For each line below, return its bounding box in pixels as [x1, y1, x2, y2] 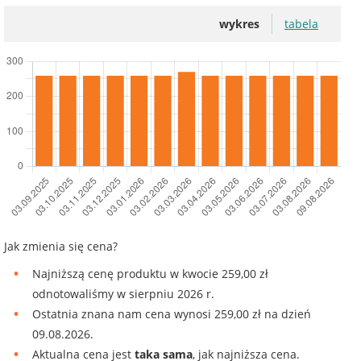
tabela [284, 16, 318, 32]
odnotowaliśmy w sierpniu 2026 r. [32, 286, 214, 302]
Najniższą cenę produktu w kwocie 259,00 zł [32, 266, 268, 282]
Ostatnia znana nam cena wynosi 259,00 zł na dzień [32, 306, 311, 322]
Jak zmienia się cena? [4, 239, 118, 255]
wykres [219, 16, 259, 32]
